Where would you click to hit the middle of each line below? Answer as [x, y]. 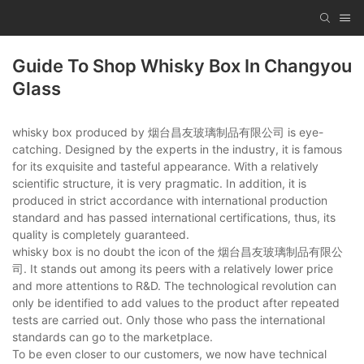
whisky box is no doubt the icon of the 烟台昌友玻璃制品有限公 [178, 252]
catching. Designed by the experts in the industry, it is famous [177, 149]
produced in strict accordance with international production [170, 201]
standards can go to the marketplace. [113, 337]
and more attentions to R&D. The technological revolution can [174, 286]
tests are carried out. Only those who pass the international [169, 320]
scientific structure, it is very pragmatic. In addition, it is [159, 184]
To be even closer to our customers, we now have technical [169, 354]
